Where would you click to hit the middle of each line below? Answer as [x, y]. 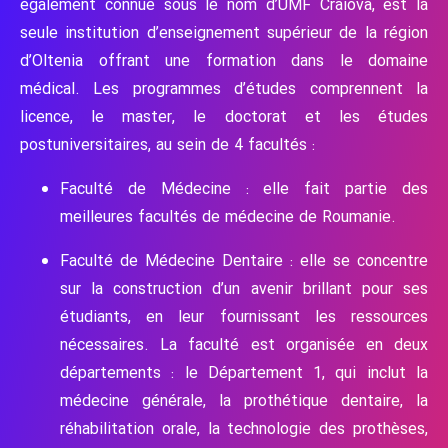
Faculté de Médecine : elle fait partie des [244, 189]
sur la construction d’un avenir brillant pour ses [244, 289]
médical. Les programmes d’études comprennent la [224, 89]
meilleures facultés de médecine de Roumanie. [228, 217]
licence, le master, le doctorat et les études [224, 117]
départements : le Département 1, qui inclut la [244, 373]
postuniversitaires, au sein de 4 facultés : [167, 145]
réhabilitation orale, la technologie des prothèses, [244, 429]
